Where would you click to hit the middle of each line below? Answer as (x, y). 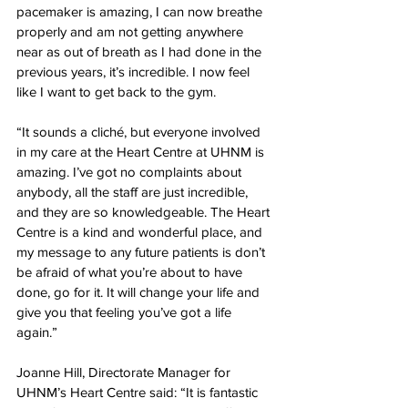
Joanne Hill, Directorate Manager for (125, 372)
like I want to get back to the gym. (116, 92)
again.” (37, 332)
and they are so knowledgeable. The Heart (145, 212)
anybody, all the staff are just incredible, (134, 192)
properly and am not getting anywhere (132, 31)
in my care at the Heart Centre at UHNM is (142, 152)
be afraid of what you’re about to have (131, 272)
